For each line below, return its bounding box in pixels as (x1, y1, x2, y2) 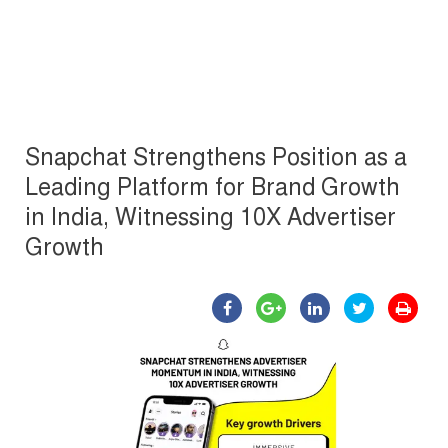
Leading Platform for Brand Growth (25, 173, 400, 202)
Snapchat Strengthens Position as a (25, 143, 407, 172)
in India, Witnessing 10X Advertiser (25, 203, 396, 232)
